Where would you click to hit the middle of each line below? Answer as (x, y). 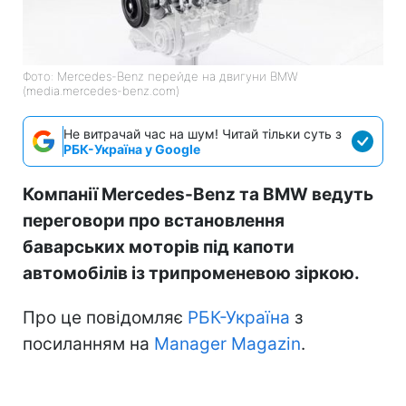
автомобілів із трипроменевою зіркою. (191, 273)
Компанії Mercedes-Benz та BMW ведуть (198, 194)
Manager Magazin (227, 343)
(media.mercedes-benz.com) (101, 90)
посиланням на (88, 343)
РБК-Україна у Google (132, 149)
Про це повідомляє (105, 317)
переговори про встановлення (154, 220)
